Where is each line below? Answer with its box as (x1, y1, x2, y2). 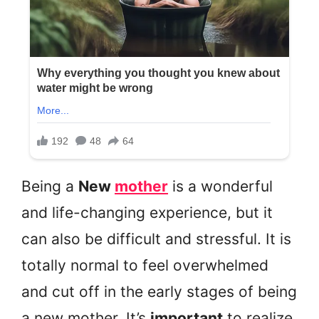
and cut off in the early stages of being (21, 283, 297, 301)
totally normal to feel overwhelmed (21, 256, 268, 275)
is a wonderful (168, 177, 273, 196)
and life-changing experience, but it (21, 204, 273, 222)
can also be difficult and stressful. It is (21, 230, 291, 249)
